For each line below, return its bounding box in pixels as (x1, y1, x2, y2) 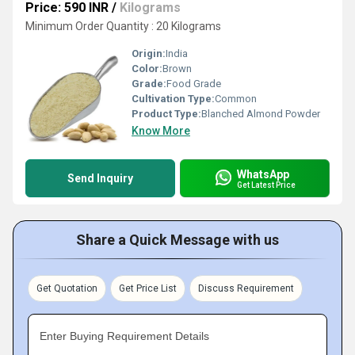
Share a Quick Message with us (76, 231, 279, 248)
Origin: (132, 48, 166, 59)
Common (215, 93, 257, 105)
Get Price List (119, 283, 177, 294)
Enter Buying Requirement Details (40, 330, 209, 342)
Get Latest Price (237, 180, 296, 189)
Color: (132, 63, 162, 74)
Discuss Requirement (198, 283, 294, 294)
